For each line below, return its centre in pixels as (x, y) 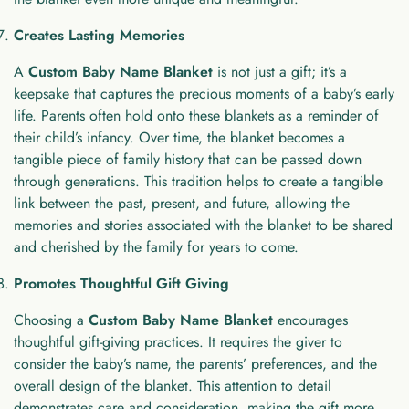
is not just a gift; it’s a (280, 71)
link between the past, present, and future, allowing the (182, 203)
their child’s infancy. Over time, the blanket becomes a (179, 137)
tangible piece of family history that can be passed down (188, 159)
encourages (310, 320)
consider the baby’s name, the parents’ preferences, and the (195, 363)
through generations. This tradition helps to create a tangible (198, 181)
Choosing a (51, 320)
